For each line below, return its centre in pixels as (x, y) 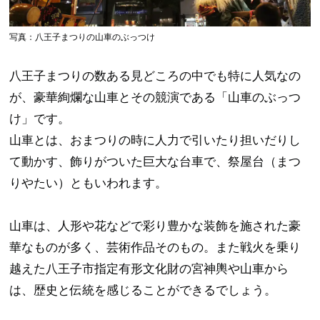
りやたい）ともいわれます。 (89, 183)
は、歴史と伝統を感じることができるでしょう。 (143, 290)
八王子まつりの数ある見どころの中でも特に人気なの (155, 76)
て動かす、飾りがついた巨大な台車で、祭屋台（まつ (155, 162)
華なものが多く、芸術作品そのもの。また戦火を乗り (155, 247)
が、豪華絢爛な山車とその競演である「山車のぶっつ (155, 97)
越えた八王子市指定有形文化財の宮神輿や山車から (149, 269)
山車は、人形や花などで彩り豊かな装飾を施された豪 (155, 226)
